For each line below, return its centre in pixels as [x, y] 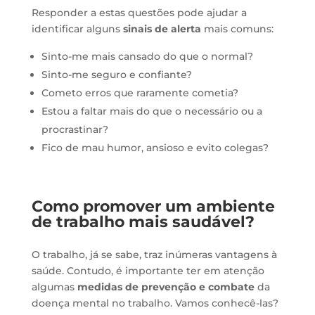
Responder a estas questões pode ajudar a [139, 12]
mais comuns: [237, 28]
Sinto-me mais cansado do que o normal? [147, 56]
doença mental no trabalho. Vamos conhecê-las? [155, 303]
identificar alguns [77, 28]
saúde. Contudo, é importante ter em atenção [148, 270]
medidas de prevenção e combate [166, 287]
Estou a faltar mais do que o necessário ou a [152, 111]
